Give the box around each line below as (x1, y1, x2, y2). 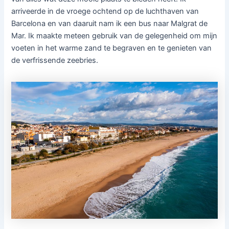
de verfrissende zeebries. (11, 56, 101, 65)
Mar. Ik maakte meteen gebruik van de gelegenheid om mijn (11, 31, 218, 41)
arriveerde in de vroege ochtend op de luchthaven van (11, 7, 199, 16)
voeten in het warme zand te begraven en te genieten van (11, 43, 212, 53)
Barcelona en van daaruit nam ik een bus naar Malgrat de (11, 19, 208, 29)
